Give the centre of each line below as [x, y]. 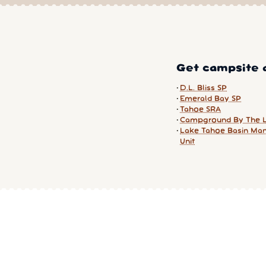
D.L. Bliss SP [203, 88]
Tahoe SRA [200, 109]
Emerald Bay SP [210, 99]
